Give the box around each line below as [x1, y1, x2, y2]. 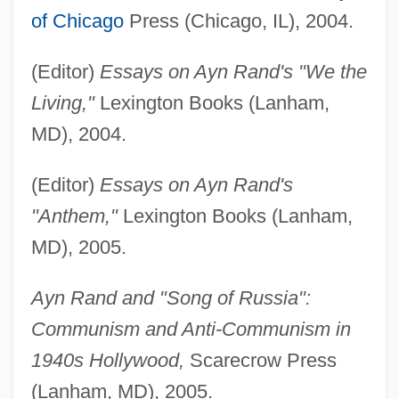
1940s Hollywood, [30, 349, 184, 372]
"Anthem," [30, 205, 118, 228]
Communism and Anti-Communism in [30, 318, 351, 341]
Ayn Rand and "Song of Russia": [30, 287, 311, 310]
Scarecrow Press [183, 349, 337, 372]
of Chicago [30, 10, 124, 33]
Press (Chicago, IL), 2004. [123, 10, 354, 33]
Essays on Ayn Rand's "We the [99, 61, 367, 84]
